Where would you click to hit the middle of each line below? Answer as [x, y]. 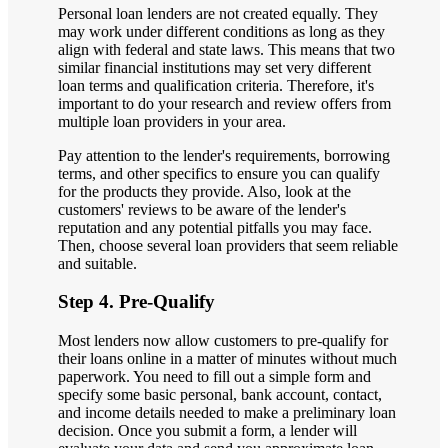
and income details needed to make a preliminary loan [227, 413]
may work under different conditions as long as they [221, 31]
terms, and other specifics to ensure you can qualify [219, 173]
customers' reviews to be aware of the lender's [202, 209]
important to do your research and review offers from [224, 103]
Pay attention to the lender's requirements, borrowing [224, 155]
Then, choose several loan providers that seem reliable [228, 245]
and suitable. [97, 263]
